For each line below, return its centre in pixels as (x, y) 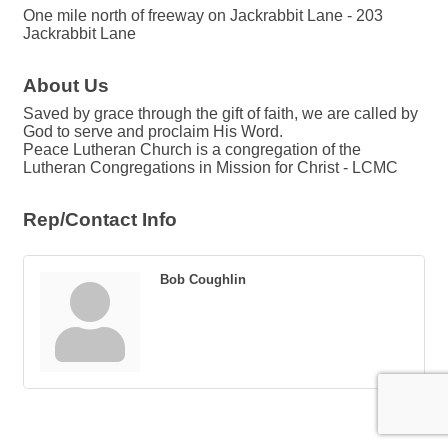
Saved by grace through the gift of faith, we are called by (220, 113)
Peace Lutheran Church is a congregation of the (192, 149)
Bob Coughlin (203, 279)
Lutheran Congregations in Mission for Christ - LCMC (210, 167)
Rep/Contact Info (100, 219)
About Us (66, 85)
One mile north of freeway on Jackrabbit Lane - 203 (203, 15)
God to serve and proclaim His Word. (153, 131)
